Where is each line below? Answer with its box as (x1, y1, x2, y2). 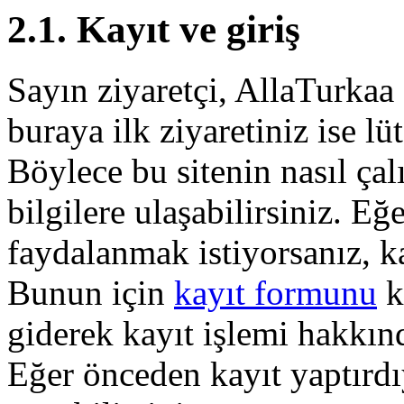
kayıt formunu (174, 272, 377, 312)
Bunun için (7, 272, 174, 312)
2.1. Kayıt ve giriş (7, 7, 300, 50)
